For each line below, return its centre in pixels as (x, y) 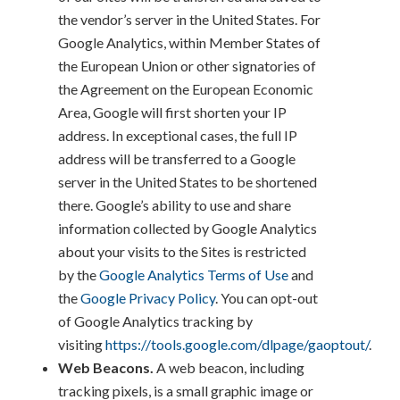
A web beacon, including (229, 367)
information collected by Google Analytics (187, 228)
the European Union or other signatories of (187, 65)
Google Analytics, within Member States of (189, 42)
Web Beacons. (106, 367)
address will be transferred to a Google (177, 158)
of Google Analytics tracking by (155, 321)
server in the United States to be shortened (187, 181)
